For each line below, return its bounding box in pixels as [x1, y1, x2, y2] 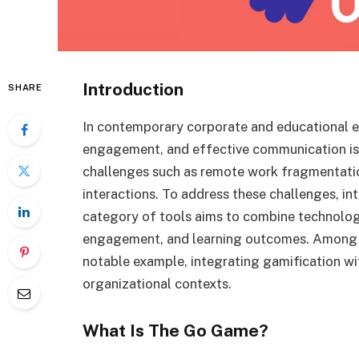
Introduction [83, 79, 184, 99]
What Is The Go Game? [83, 320, 268, 341]
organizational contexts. [83, 276, 232, 292]
